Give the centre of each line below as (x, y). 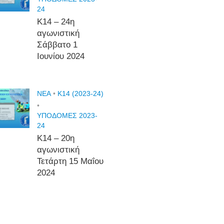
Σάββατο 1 (57, 45)
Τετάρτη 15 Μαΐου (70, 161)
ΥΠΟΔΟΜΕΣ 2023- (67, 116)
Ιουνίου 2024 (60, 56)
